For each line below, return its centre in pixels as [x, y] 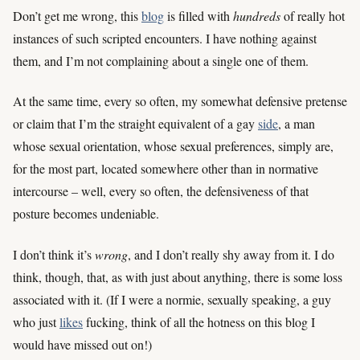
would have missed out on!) [82, 344]
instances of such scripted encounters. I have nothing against [165, 39]
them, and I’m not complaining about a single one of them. [161, 61]
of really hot [313, 16]
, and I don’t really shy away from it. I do [231, 254]
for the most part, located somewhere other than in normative [166, 169]
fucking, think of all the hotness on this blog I [199, 321]
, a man [297, 124]
